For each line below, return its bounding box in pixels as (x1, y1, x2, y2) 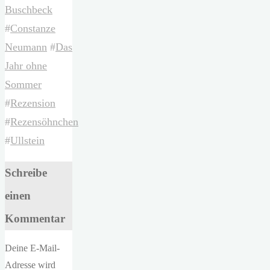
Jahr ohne (5, 60, 47, 72)
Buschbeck (5, 4, 52, 16)
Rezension (10, 97, 55, 109)
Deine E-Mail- (5, 243, 60, 254)
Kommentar (5, 212, 65, 225)
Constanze (10, 22, 55, 34)
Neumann (5, 41, 47, 53)
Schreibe (5, 166, 47, 180)
